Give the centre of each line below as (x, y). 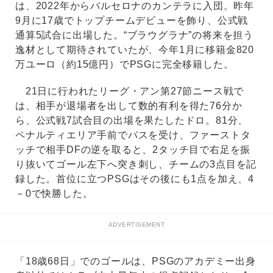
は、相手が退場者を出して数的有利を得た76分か (129, 106)
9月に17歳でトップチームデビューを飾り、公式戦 (132, 21)
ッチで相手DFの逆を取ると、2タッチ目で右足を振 (133, 150)
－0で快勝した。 (54, 194)
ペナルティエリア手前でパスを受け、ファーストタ (133, 135)
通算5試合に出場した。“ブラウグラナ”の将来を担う (134, 35)
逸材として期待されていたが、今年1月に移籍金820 (135, 50)
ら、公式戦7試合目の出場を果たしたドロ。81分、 (132, 121)
